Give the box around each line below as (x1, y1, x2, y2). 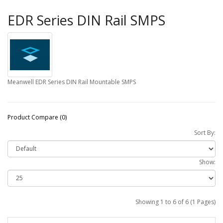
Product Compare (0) (7, 112, 67, 121)
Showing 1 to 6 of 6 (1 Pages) (135, 197, 216, 206)
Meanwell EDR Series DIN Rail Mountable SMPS (7, 77, 136, 86)
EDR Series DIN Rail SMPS (7, 10, 165, 29)
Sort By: (194, 128, 216, 137)
